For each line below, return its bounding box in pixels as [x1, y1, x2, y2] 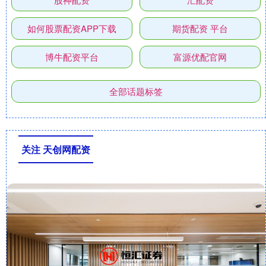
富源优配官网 [173, 50, 227, 64]
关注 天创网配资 [21, 142, 90, 157]
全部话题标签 [109, 85, 163, 98]
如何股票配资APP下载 [27, 22, 116, 35]
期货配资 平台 [172, 22, 229, 35]
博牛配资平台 [45, 50, 99, 64]
